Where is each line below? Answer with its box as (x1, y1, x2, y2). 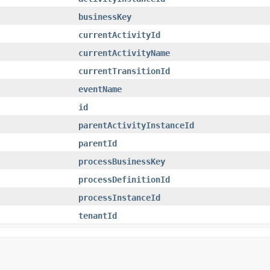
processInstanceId (78, 192, 160, 202)
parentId (78, 138, 117, 148)
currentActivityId (78, 30, 160, 40)
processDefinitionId (78, 174, 170, 184)
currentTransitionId (78, 66, 170, 76)
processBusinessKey (78, 156, 165, 166)
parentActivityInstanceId (78, 120, 194, 130)
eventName (78, 84, 122, 94)
